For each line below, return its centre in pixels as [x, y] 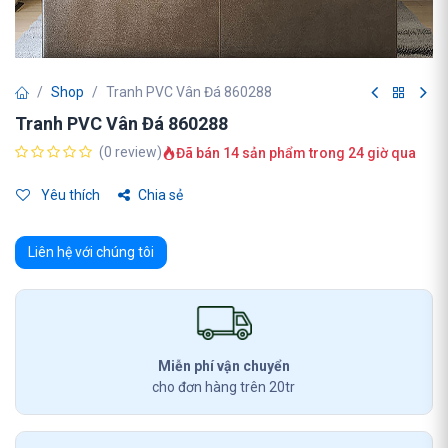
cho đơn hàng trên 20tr [224, 387]
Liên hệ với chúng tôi [91, 252]
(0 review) [130, 152]
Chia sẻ [160, 195]
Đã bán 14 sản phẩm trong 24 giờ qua [296, 152]
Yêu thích [69, 195]
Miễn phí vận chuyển [223, 366]
